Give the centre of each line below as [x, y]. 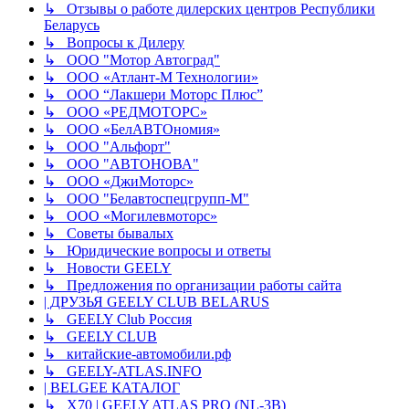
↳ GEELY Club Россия [118, 320]
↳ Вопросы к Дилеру [114, 43]
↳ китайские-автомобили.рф [137, 354]
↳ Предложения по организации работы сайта [193, 286]
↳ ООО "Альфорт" [107, 147]
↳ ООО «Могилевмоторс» [131, 216]
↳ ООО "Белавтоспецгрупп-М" [147, 199]
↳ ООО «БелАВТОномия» [132, 130]
